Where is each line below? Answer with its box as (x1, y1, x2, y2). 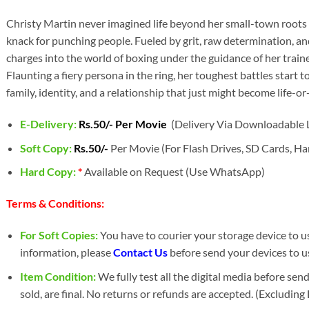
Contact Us (113, 245, 168, 259)
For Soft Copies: (20, 228, 99, 241)
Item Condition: (20, 269, 97, 283)
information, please (20, 245, 114, 259)
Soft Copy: (20, 141, 72, 154)
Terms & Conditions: (6, 197, 104, 210)
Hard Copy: (20, 165, 79, 179)
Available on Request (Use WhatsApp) (84, 165, 266, 179)
